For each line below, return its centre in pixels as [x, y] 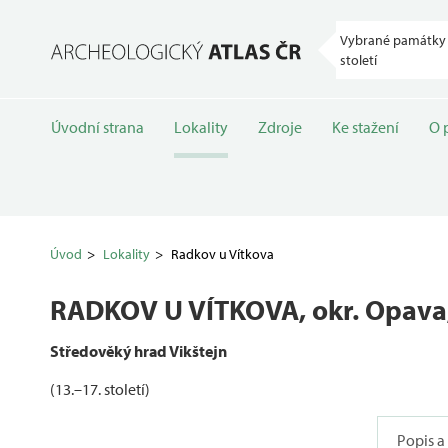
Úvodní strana [97, 127]
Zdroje [280, 127]
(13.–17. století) [100, 389]
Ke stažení [365, 127]
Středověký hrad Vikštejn [138, 351]
